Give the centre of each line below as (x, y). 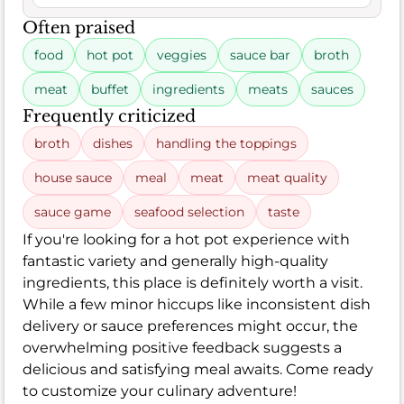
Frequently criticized (109, 116)
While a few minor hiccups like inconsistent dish (197, 304)
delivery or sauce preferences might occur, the (190, 326)
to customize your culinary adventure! (160, 390)
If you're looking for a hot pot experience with (186, 239)
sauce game (73, 211)
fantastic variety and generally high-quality (175, 261)
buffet (110, 89)
